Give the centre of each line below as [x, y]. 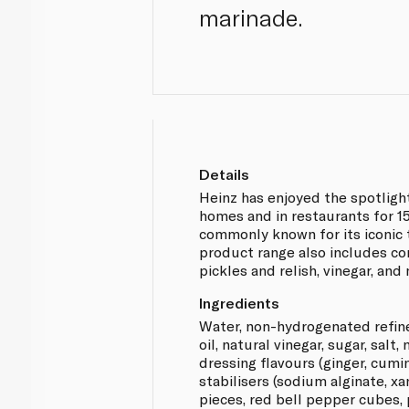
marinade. [252, 17]
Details [225, 173]
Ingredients [240, 302]
